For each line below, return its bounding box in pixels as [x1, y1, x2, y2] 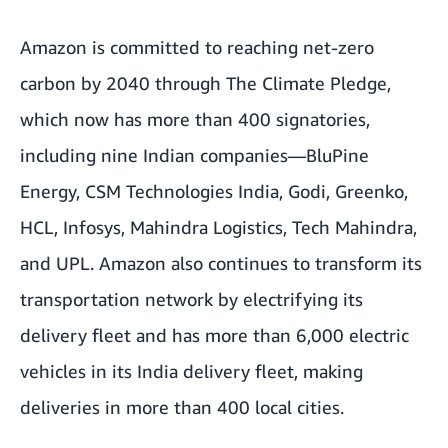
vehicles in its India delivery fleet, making [20, 360, 363, 383]
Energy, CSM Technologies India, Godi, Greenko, [20, 180, 408, 203]
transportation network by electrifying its [20, 288, 363, 311]
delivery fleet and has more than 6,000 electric [20, 324, 409, 347]
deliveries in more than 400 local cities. [20, 396, 344, 419]
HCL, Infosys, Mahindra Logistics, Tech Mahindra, [20, 216, 417, 239]
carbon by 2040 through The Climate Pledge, [20, 72, 391, 95]
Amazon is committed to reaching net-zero [20, 36, 374, 59]
